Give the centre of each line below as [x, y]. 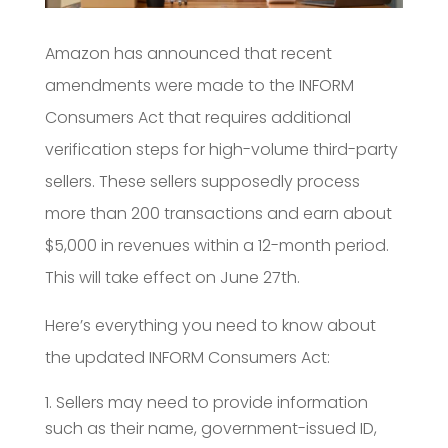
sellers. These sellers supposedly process [202, 181]
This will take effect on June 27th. [172, 277]
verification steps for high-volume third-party [221, 149]
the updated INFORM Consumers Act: [187, 357]
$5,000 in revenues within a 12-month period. [216, 245]
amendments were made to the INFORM [199, 85]
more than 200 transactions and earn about [218, 213]
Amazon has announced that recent [188, 53]
